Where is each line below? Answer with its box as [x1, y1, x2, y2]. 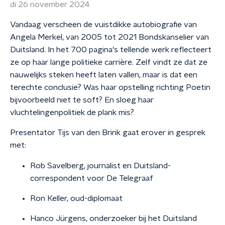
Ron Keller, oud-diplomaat [30, 194, 123, 202]
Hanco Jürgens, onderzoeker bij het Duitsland [30, 214, 197, 222]
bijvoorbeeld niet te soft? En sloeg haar [10, 96, 154, 104]
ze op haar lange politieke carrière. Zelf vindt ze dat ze [10, 58, 207, 66]
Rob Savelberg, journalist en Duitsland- [30, 162, 171, 170]
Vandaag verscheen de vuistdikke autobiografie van [10, 21, 197, 29]
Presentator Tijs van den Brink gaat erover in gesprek [10, 129, 205, 137]
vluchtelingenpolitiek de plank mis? [10, 108, 134, 117]
